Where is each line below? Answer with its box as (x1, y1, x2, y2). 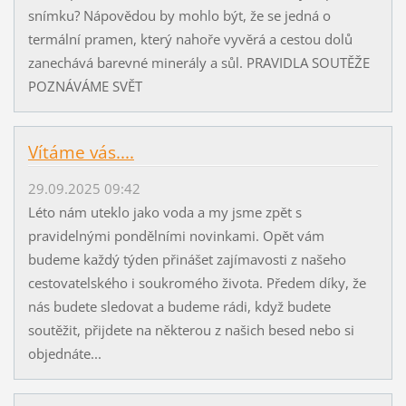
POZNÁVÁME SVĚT (27, 76, 142, 95)
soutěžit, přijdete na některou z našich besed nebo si (27, 320, 354, 339)
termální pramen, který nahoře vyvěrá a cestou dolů (27, 29, 353, 48)
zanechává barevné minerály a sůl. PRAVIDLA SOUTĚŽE (27, 53, 370, 72)
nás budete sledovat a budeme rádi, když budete (27, 296, 331, 315)
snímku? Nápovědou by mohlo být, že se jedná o (27, 5, 331, 24)
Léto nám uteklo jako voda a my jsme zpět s (27, 202, 302, 221)
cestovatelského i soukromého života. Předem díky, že (27, 273, 366, 292)
